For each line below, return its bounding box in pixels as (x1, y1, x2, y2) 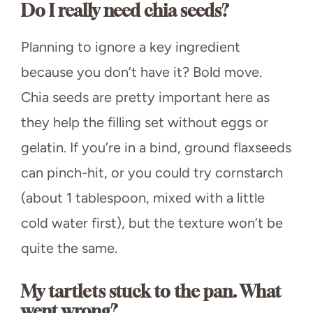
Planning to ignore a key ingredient (21, 38, 240, 55)
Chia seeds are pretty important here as (21, 88, 270, 105)
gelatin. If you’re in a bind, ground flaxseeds (21, 138, 291, 156)
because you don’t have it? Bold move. (21, 63, 262, 80)
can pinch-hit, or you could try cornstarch (21, 163, 283, 181)
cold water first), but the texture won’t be (21, 214, 283, 231)
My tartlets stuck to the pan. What (21, 281, 282, 301)
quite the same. (21, 239, 117, 256)
